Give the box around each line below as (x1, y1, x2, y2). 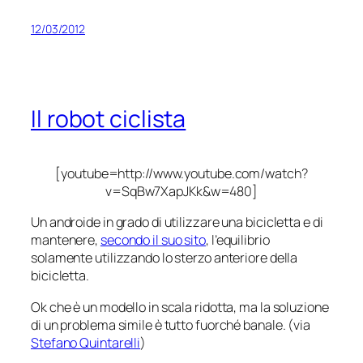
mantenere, (31, 231, 100, 250)
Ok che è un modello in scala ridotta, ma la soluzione (31, 297, 329, 316)
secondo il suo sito (100, 231, 207, 250)
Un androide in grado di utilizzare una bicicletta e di (31, 213, 323, 232)
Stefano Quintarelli (31, 333, 141, 352)
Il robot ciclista (31, 103, 186, 135)
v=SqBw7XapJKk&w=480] (105, 182, 258, 201)
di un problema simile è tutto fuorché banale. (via (31, 315, 310, 334)
